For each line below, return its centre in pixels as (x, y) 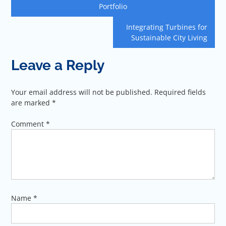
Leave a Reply (58, 66)
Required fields (180, 92)
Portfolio (113, 7)
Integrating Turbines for (166, 27)
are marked (32, 103)
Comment (29, 124)
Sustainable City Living (169, 38)
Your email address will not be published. (82, 92)
